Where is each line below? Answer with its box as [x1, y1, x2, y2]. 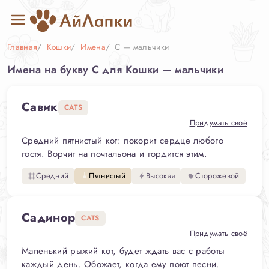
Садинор [22, 209, 76, 226]
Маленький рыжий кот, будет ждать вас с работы [22, 244, 225, 258]
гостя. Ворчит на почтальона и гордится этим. [22, 147, 208, 160]
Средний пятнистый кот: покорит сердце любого [22, 134, 224, 147]
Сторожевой [195, 170, 240, 181]
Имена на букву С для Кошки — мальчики [7, 62, 223, 77]
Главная [7, 41, 38, 53]
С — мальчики [115, 41, 169, 53]
